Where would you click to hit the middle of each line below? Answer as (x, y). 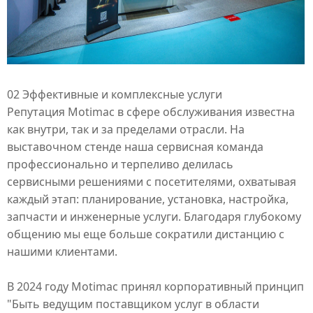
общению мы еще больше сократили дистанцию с (146, 234)
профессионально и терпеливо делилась (120, 164)
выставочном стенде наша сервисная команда (135, 146)
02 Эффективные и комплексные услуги (115, 94)
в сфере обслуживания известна (205, 111)
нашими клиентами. (62, 251)
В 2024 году (39, 286)
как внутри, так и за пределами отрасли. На (126, 129)
